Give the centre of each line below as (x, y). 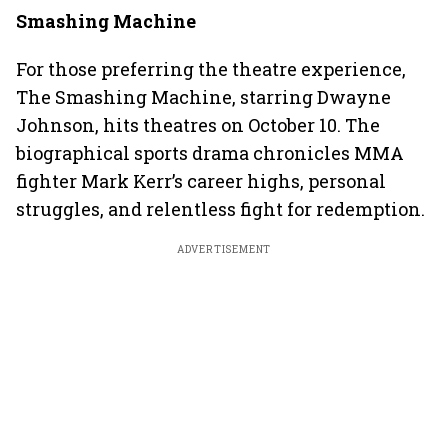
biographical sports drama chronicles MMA (210, 153)
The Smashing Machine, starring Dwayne (203, 97)
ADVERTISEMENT (224, 249)
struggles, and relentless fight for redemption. (220, 209)
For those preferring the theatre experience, (211, 69)
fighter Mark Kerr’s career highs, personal (201, 181)
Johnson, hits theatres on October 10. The (198, 125)
